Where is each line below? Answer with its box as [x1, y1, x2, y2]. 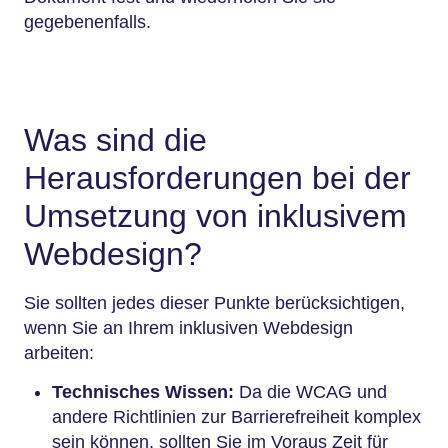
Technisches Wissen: [52, 381, 239, 402]
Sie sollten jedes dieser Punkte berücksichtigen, [24, 292, 405, 313]
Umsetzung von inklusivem [24, 198, 407, 235]
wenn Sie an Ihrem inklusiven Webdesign [24, 317, 353, 338]
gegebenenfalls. [24, 12, 151, 33]
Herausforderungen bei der [24, 160, 411, 197]
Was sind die [24, 122, 207, 159]
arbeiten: [24, 342, 94, 363]
